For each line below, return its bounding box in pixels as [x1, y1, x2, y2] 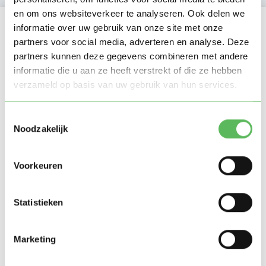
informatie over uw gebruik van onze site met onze [14, 22, 223, 33]
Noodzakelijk [14, 123, 68, 134]
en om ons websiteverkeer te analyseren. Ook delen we [14, 8, 245, 18]
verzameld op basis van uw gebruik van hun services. [14, 79, 237, 90]
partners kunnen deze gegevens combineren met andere [14, 50, 248, 61]
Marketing [14, 234, 56, 245]
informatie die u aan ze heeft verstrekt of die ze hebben [14, 65, 242, 75]
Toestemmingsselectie [4, 112, 92, 122]
